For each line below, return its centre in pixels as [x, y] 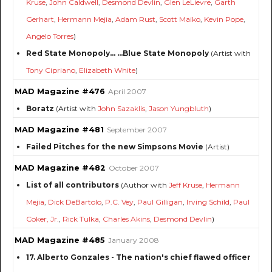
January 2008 [134, 240]
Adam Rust [135, 19]
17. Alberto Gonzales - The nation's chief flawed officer [138, 257]
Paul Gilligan [160, 202]
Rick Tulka [81, 219]
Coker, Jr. [42, 219]
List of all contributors [73, 185]
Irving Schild [208, 202]
